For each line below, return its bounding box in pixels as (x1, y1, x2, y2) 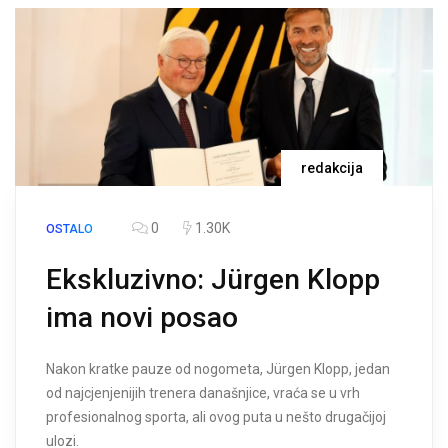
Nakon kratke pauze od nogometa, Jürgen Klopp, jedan (46, 361, 390, 378)
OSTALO (46, 222, 93, 237)
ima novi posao (46, 301, 238, 335)
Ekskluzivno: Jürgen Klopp (46, 263, 380, 297)
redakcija (301, 160, 363, 177)
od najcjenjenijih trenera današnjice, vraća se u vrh (46, 385, 360, 402)
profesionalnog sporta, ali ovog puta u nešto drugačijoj (46, 409, 386, 426)
